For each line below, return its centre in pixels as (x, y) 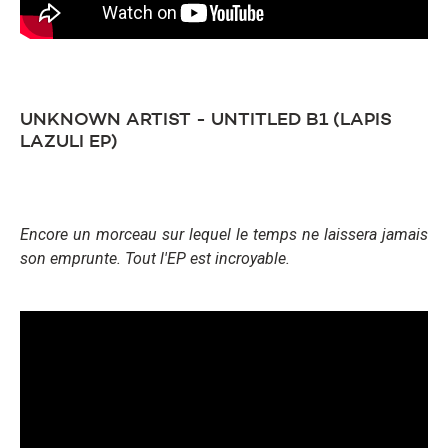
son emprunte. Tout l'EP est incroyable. (155, 259)
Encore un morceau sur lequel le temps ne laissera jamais (224, 235)
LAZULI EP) (69, 142)
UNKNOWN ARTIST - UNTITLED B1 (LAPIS (206, 120)
